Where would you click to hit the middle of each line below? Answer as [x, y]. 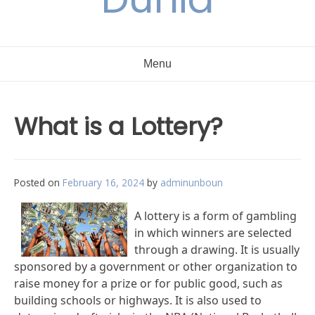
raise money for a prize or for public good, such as [148, 283]
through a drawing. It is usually [217, 250]
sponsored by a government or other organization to [156, 266]
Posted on [38, 182]
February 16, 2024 [103, 182]
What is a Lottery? [118, 127]
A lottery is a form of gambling [215, 216]
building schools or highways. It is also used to [138, 300]
